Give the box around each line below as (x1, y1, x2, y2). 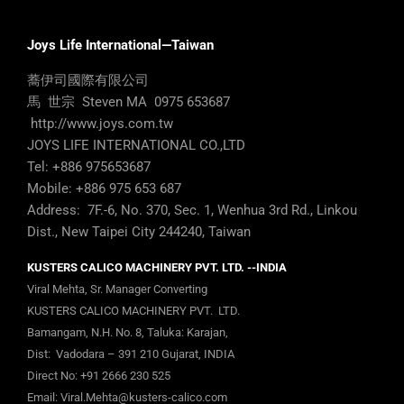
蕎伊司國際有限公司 (27, 72, 149, 89)
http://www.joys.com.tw (27, 115, 173, 133)
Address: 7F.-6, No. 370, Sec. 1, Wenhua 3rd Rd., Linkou (27, 202, 357, 219)
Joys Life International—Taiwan (27, 37, 214, 54)
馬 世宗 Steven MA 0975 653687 (27, 94, 230, 111)
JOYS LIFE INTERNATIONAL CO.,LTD (27, 137, 245, 154)
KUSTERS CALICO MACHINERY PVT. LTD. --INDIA (27, 261, 287, 275)
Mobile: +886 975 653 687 (27, 180, 181, 197)
